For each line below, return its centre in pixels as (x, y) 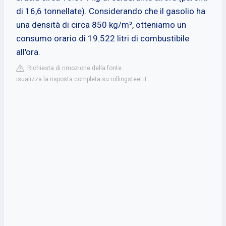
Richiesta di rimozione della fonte (73, 68)
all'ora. (28, 52)
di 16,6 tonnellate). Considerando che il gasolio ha (111, 11)
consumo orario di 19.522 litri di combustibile (103, 38)
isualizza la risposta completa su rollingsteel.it (81, 79)
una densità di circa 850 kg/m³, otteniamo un (101, 24)
